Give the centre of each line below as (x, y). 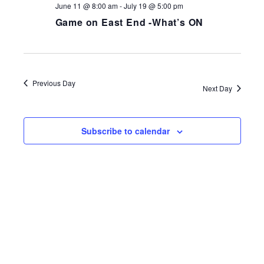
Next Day (217, 88)
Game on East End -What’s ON (129, 22)
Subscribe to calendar (126, 131)
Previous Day (54, 83)
